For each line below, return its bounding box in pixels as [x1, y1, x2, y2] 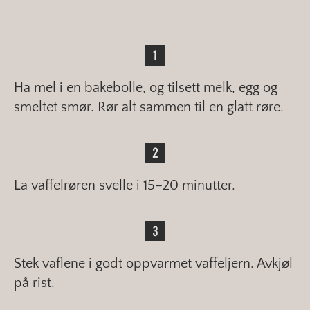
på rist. [14, 275, 55, 291]
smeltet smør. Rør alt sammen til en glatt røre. [14, 99, 287, 115]
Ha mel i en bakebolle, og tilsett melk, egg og [14, 80, 277, 95]
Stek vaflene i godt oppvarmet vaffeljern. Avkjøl [14, 255, 293, 271]
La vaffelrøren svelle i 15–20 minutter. [14, 177, 242, 193]
